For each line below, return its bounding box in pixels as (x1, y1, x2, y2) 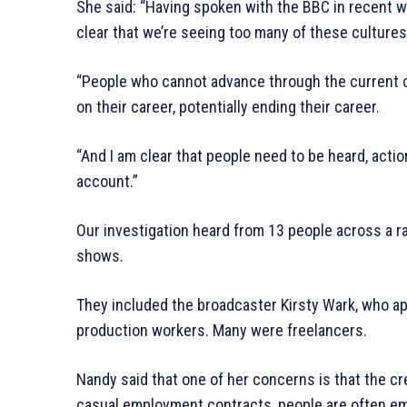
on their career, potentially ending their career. (76, 96, 380, 116)
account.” (76, 171, 138, 191)
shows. (76, 245, 124, 265)
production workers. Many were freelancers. (76, 320, 367, 340)
